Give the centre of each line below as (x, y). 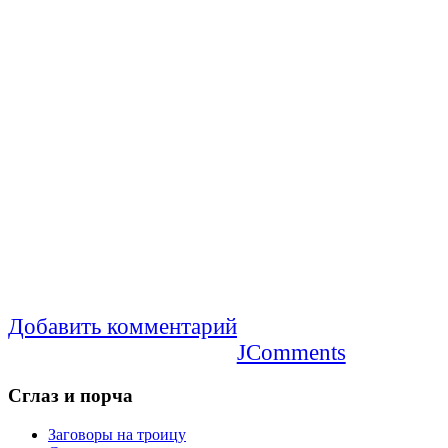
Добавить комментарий (122, 327)
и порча (96, 396)
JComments (291, 353)
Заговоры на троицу (117, 434)
